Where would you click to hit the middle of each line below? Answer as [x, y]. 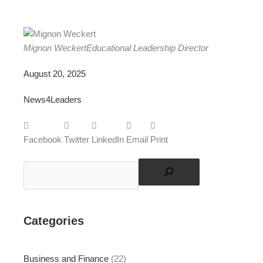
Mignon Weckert [55, 48]
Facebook [43, 140]
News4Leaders [53, 100]
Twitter [77, 140]
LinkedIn [108, 140]
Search [37, 165]
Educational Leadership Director [147, 48]
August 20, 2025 [55, 74]
